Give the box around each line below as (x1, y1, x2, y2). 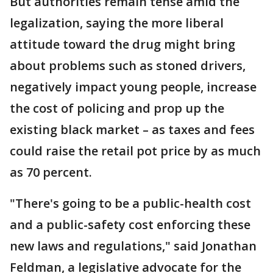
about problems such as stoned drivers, (10, 57, 246, 74)
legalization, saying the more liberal (10, 15, 224, 32)
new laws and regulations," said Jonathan (10, 238, 257, 255)
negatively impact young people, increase (10, 79, 257, 96)
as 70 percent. (10, 164, 92, 181)
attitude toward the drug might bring (10, 36, 235, 53)
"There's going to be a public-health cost (10, 195, 251, 212)
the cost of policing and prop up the (10, 100, 224, 117)
